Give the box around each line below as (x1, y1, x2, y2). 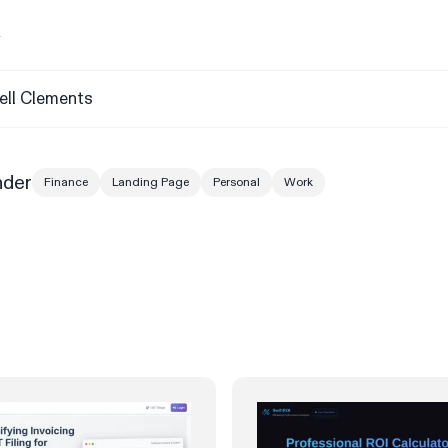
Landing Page (112, 175, 189, 190)
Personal (213, 175, 260, 190)
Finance (44, 175, 88, 190)
